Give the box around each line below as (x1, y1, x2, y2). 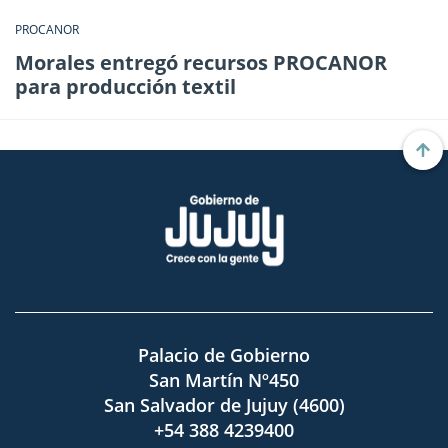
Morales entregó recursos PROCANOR (15, 48, 387, 76)
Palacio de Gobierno (138, 342, 310, 367)
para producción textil (15, 72, 236, 100)
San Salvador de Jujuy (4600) (103, 392, 345, 417)
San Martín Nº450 (149, 367, 299, 392)
